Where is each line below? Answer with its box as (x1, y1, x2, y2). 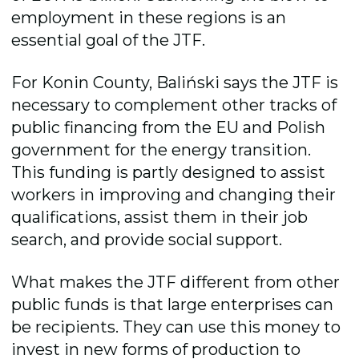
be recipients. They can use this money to (11, 317, 341, 337)
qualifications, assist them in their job (11, 208, 309, 228)
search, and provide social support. (11, 230, 287, 250)
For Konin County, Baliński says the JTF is (11, 73, 339, 93)
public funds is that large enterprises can (11, 295, 334, 315)
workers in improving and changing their (11, 185, 337, 205)
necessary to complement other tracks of (11, 95, 337, 115)
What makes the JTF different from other (11, 272, 341, 292)
